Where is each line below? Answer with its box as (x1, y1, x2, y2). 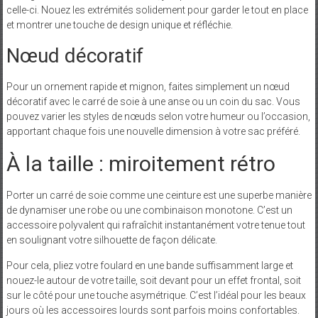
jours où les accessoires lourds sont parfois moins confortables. (6, 304, 300, 316)
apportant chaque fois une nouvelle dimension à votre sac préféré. (6, 125, 300, 137)
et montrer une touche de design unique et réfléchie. (6, 18, 233, 31)
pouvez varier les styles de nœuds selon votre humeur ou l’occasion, (6, 110, 310, 122)
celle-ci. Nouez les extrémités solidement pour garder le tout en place (6, 4, 308, 16)
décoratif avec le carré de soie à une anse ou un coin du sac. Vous (6, 95, 300, 107)
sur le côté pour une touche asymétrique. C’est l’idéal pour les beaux (6, 289, 306, 301)
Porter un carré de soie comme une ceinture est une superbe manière (6, 189, 312, 201)
